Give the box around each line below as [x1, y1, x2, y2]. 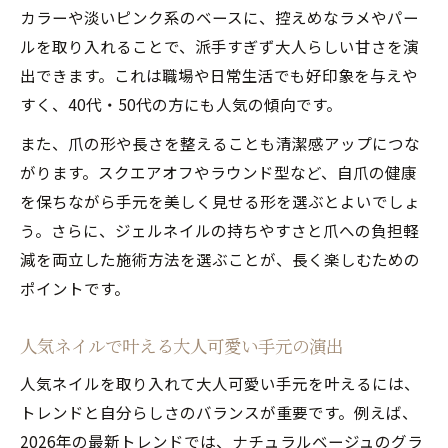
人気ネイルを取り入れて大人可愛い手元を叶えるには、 [20, 371, 420, 394]
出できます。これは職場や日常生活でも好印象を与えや [20, 63, 418, 86]
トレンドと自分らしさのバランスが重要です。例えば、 [20, 400, 418, 423]
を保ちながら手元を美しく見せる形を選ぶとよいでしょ [20, 189, 420, 212]
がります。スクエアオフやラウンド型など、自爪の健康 [20, 160, 417, 183]
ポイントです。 [20, 276, 130, 299]
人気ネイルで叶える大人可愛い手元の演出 [20, 333, 343, 357]
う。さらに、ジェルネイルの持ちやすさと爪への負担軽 [20, 218, 419, 241]
